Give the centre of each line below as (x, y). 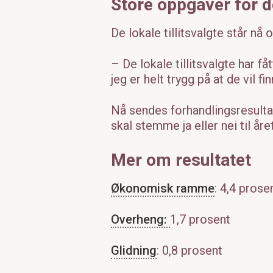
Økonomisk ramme (163, 189)
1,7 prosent (200, 220)
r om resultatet (193, 160)
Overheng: (140, 220)
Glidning (134, 251)
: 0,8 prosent (190, 251)
